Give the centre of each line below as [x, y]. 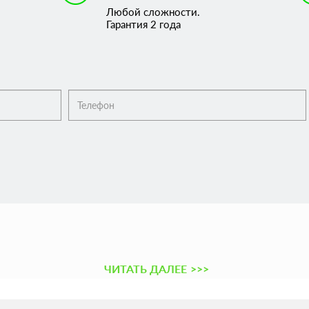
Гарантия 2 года [143, 24]
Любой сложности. [153, 12]
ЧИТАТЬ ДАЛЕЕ [145, 269]
